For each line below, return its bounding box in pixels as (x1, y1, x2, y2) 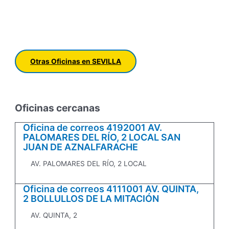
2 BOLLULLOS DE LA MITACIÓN (23, 193, 159, 204)
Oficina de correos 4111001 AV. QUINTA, (23, 184, 199, 195)
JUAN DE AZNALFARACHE (23, 142, 139, 153)
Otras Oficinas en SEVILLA (30, 57, 122, 65)
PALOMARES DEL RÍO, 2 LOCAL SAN (23, 132, 181, 143)
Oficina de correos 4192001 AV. (23, 122, 163, 133)
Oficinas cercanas (15, 102, 101, 114)
